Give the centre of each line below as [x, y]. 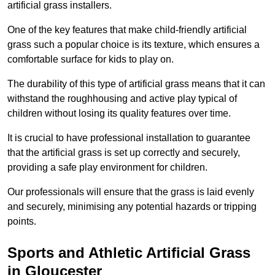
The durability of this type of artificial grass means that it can [136, 84]
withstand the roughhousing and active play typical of [122, 99]
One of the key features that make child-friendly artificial [127, 30]
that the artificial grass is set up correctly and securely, [124, 153]
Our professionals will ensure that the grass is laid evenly [131, 192]
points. [22, 222]
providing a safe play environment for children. [107, 168]
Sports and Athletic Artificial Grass [129, 253]
